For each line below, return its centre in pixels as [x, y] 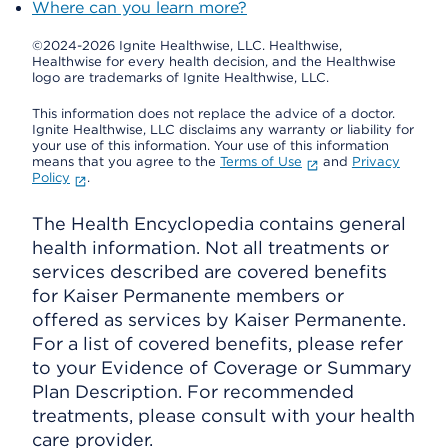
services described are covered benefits [209, 271]
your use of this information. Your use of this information [210, 145]
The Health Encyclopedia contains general [219, 223]
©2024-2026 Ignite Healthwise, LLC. [150, 45]
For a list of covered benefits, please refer [217, 343]
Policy [51, 177]
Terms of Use [261, 161]
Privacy [375, 161]
